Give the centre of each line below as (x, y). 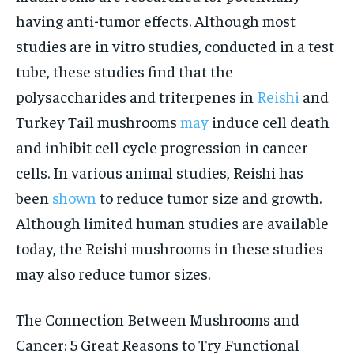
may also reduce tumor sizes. (113, 273)
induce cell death (269, 121)
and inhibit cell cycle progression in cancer (162, 146)
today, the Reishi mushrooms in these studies (169, 247)
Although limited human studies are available (172, 222)
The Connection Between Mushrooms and (158, 318)
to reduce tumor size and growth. (209, 197)
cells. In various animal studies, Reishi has (160, 171)
